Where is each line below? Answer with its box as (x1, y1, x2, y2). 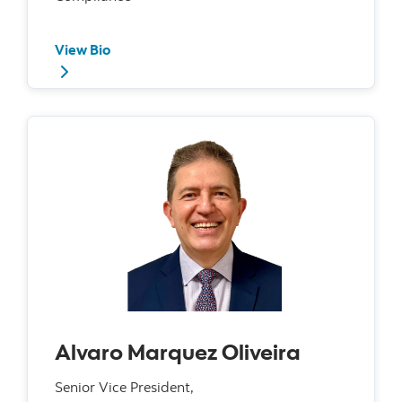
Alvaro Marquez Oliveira (55, 337, 301, 366)
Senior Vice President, (55, 378, 194, 397)
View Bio (55, 40, 110, 59)
